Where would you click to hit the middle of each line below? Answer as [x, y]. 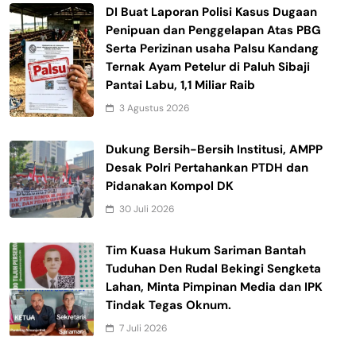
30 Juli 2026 [147, 209]
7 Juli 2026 [143, 329]
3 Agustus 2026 [155, 108]
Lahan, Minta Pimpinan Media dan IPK [214, 287]
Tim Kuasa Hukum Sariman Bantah [206, 251]
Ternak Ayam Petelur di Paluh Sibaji [208, 67]
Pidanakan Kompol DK [170, 186]
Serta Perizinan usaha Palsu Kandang [212, 49]
